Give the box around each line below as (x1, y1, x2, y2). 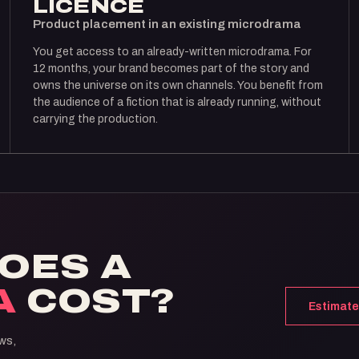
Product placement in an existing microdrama (32, 18, 301, 30)
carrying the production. (32, 113, 158, 125)
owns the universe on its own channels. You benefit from (32, 79, 323, 91)
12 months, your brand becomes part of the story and (32, 63, 309, 75)
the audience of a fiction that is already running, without (32, 96, 321, 108)
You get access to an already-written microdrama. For (32, 46, 312, 58)
